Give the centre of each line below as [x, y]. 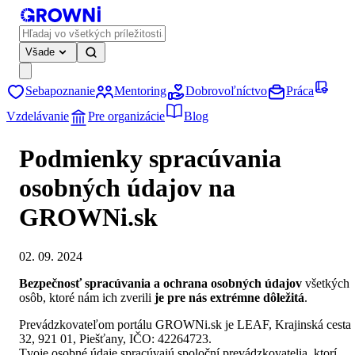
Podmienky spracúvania [150, 159]
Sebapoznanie [60, 91]
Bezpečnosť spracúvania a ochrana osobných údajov [160, 283]
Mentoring [140, 91]
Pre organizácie [126, 116]
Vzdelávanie [38, 116]
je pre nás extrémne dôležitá [229, 297]
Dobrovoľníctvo [226, 91]
